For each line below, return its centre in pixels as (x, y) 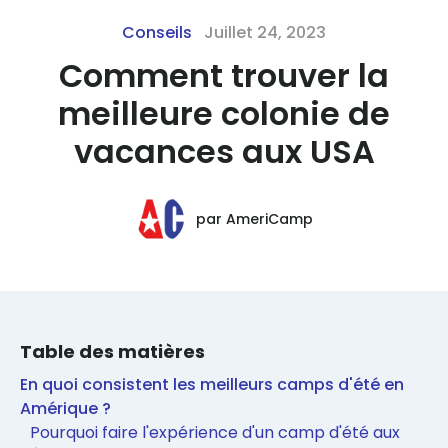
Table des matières (112, 352)
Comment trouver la (224, 76)
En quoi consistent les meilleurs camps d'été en (212, 385)
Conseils (157, 33)
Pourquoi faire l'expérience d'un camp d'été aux (215, 433)
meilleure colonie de (224, 114)
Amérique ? (65, 409)
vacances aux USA (224, 152)
